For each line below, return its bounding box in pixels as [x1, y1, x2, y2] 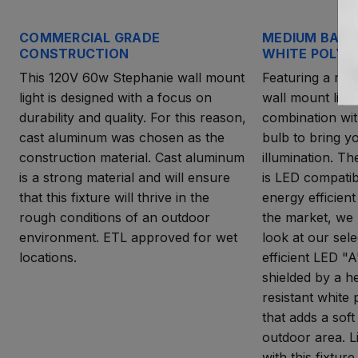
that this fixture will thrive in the [19, 189, 209, 205]
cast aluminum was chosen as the [19, 129, 225, 145]
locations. [19, 249, 77, 265]
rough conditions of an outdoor [19, 209, 210, 225]
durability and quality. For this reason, [19, 109, 246, 125]
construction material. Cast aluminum [19, 149, 245, 165]
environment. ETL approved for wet [19, 229, 237, 245]
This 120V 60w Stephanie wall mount [19, 69, 245, 86]
